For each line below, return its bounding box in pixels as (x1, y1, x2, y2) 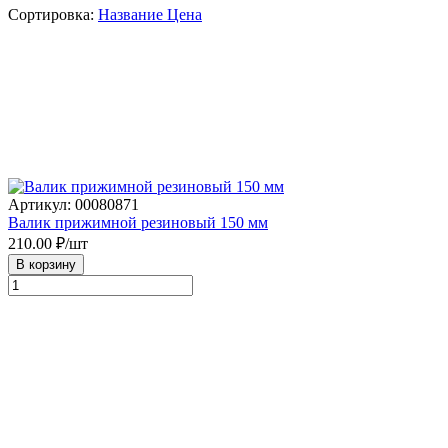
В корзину (16, 257, 76, 273)
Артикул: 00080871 (8, 196, 139, 214)
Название (98, 6, 163, 24)
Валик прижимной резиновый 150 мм (8, 214, 268, 232)
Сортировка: (8, 6, 98, 24)
